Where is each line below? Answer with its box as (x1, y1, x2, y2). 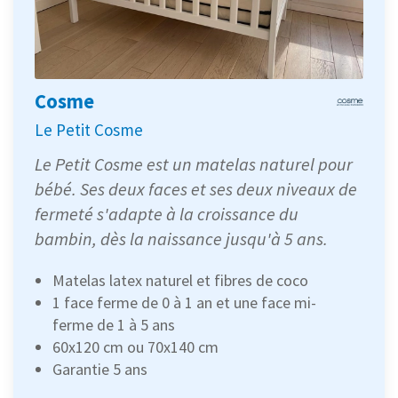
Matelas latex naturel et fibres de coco (52, 269, 308, 291)
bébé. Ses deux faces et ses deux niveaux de (35, 177, 357, 200)
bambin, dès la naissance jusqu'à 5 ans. (35, 227, 328, 250)
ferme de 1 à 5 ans (52, 314, 175, 335)
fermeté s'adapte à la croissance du (35, 202, 298, 225)
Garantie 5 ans (52, 358, 147, 379)
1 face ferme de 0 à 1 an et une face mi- (52, 291, 316, 313)
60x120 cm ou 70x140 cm (52, 336, 219, 357)
